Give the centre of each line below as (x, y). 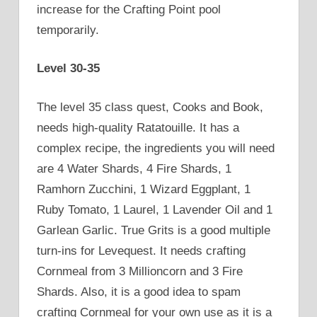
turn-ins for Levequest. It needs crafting (141, 250)
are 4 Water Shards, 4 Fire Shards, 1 (134, 168)
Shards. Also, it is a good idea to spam (139, 292)
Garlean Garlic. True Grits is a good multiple (154, 230)
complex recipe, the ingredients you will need (156, 148)
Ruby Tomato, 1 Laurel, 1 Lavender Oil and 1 (155, 209)
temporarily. (68, 30)
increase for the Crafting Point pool (129, 9)
